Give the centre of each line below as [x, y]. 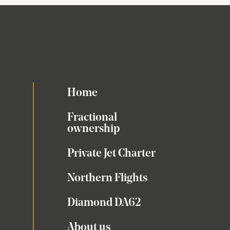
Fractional [92, 117]
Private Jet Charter [111, 153]
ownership [93, 129]
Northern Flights [107, 178]
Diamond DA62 [104, 203]
